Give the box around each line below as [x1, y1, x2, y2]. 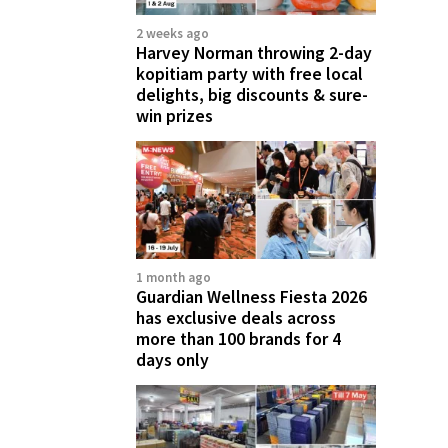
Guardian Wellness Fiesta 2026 [136, 286, 367, 309]
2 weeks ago [136, 24, 209, 42]
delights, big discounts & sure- [136, 83, 368, 106]
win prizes [136, 104, 213, 127]
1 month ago [136, 269, 211, 287]
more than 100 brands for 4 [136, 328, 341, 351]
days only [136, 349, 209, 372]
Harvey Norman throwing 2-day [136, 41, 372, 64]
